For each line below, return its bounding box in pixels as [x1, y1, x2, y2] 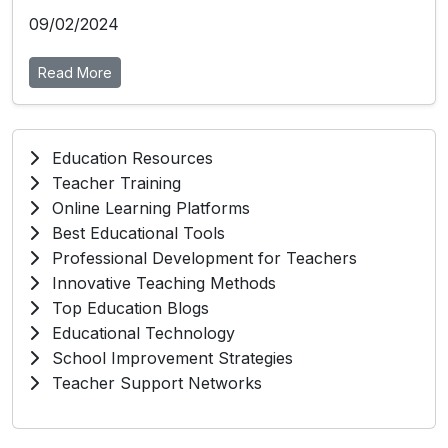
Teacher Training [47, 173, 181, 194]
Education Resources [47, 148, 213, 169]
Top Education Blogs [47, 298, 209, 319]
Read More [38, 64, 112, 82]
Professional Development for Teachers [47, 248, 357, 269]
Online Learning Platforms [47, 198, 250, 219]
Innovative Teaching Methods [47, 273, 276, 294]
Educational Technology [47, 323, 235, 344]
